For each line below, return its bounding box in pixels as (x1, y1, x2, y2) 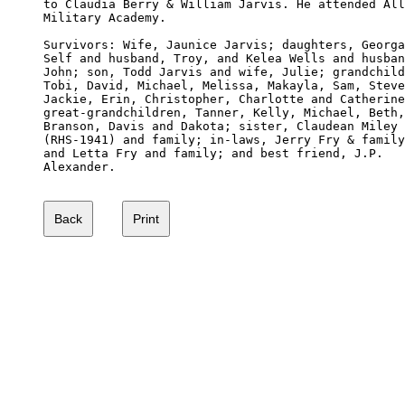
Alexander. (43, 159, 116, 174)
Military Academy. (43, 10, 166, 24)
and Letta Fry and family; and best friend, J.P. (43, 146, 391, 160)
